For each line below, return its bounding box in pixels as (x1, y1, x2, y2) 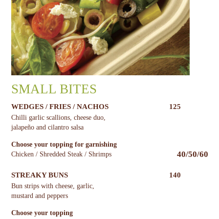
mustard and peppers (11, 192, 68, 200)
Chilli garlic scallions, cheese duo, (11, 114, 106, 122)
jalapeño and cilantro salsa (11, 124, 84, 131)
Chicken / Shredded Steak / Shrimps (11, 151, 111, 158)
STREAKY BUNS (11, 171, 68, 179)
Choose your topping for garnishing (11, 141, 117, 149)
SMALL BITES (11, 82, 97, 97)
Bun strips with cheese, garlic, (11, 182, 94, 190)
